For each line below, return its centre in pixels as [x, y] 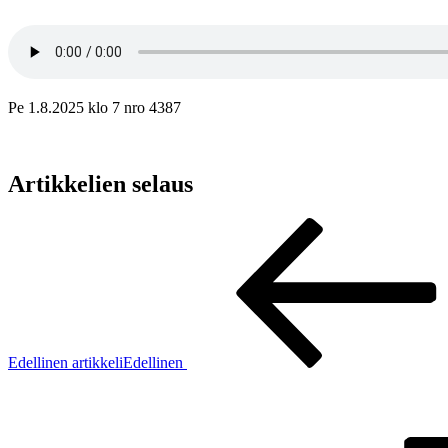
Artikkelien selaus [100, 183]
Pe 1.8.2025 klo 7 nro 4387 [94, 107]
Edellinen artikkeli [65, 362]
